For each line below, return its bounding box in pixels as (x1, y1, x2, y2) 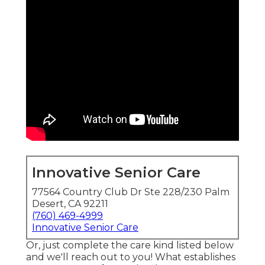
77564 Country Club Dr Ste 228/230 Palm (32, 186, 230, 198)
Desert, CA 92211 (32, 198, 108, 210)
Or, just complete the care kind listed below (26, 240, 234, 251)
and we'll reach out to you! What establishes (26, 251, 235, 263)
